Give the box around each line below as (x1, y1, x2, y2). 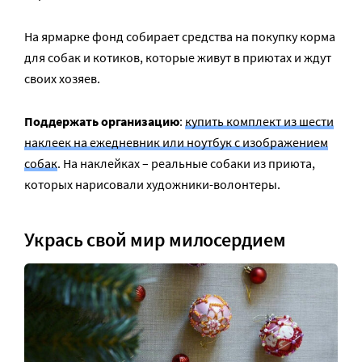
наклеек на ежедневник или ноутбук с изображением (24, 133, 328, 150)
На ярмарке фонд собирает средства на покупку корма (24, 27, 335, 44)
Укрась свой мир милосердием (24, 227, 286, 253)
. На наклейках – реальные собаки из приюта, (57, 154, 315, 171)
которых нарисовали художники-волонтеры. (24, 175, 280, 192)
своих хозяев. (24, 69, 100, 86)
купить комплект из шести (185, 112, 334, 129)
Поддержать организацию (24, 112, 179, 129)
